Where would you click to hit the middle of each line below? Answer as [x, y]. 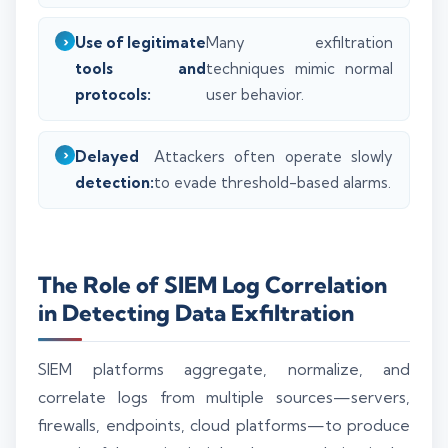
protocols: [113, 95]
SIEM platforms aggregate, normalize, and [224, 369]
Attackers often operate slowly [273, 156]
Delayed [107, 156]
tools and [141, 69]
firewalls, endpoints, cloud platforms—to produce [224, 425]
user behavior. [255, 95]
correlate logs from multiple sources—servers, [224, 397]
